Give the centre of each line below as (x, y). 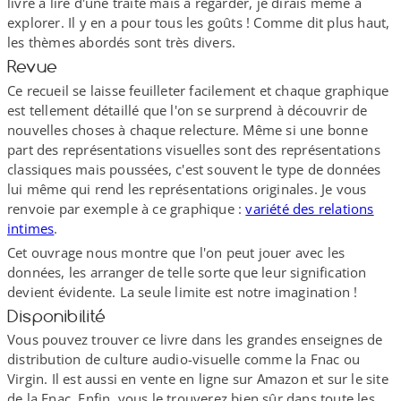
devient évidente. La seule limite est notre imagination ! (183, 291)
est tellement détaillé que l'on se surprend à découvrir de (188, 110)
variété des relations (310, 208)
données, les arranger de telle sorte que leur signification (187, 272)
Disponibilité (57, 316)
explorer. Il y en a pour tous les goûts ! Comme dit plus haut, (199, 23)
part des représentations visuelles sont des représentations (194, 149)
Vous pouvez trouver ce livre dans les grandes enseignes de (195, 340)
